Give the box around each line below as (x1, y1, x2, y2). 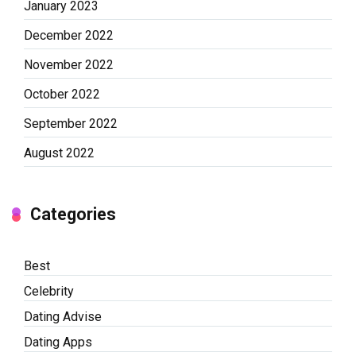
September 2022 (24, 116, 118, 132)
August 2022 (24, 145, 95, 161)
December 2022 (24, 28, 114, 44)
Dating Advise (24, 309, 102, 325)
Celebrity (24, 284, 74, 300)
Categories (30, 204, 116, 225)
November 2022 (24, 57, 114, 73)
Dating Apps (24, 335, 92, 350)
